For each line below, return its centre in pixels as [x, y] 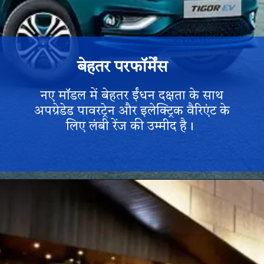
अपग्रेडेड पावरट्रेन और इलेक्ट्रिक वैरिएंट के [132, 111]
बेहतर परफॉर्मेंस [123, 67]
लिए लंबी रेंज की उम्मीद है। [132, 127]
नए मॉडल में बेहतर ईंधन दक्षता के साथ [132, 96]
